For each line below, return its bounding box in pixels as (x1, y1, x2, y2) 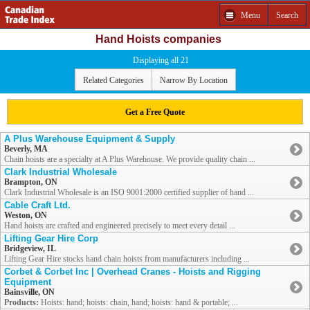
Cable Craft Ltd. (4, 200, 71, 211)
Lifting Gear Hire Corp (4, 233, 98, 244)
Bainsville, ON (4, 287, 55, 298)
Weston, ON (4, 210, 47, 221)
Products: (4, 298, 39, 308)
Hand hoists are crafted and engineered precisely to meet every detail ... (4, 221, 235, 231)
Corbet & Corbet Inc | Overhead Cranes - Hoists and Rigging (4, 266, 261, 277)
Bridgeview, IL (4, 244, 56, 254)
